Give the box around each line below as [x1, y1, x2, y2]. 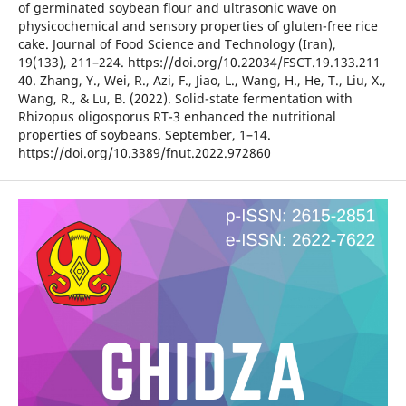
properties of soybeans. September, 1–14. [17, 126, 271, 144]
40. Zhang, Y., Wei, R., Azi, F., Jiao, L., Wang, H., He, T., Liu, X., [17, 72, 386, 90]
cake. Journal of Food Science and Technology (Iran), [17, 35, 336, 53]
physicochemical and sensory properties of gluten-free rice [17, 17, 378, 35]
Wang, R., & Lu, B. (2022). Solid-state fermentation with [17, 90, 353, 108]
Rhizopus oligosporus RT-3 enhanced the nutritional [17, 108, 336, 126]
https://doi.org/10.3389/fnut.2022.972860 [17, 144, 271, 162]
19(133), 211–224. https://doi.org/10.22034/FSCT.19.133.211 [17, 53, 381, 72]
